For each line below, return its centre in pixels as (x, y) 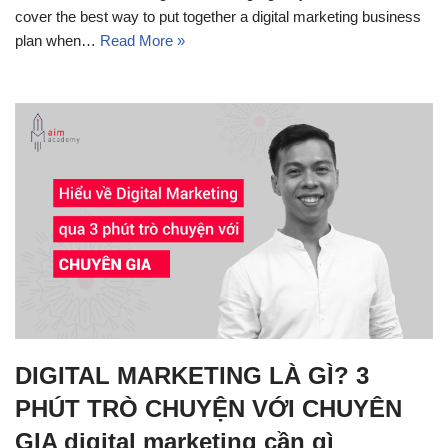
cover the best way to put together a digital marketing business (218, 17)
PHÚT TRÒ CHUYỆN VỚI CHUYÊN (208, 408)
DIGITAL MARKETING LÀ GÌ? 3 (192, 375)
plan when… (57, 41)
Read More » (142, 41)
